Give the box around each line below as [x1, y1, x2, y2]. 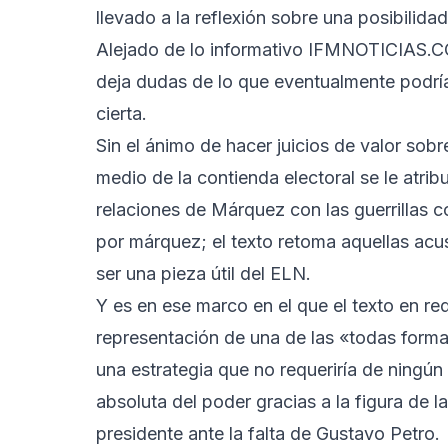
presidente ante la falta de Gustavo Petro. [96, 422, 440, 444]
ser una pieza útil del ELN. [96, 262, 311, 284]
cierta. [96, 102, 147, 124]
